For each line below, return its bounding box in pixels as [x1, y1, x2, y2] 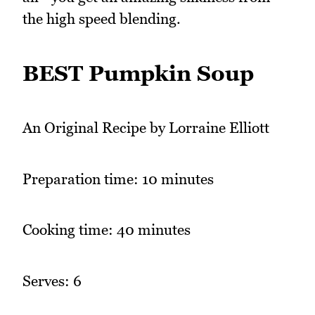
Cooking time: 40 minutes [22, 221, 191, 239]
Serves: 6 [22, 272, 82, 290]
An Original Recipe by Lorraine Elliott [22, 119, 269, 137]
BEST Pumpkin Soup [22, 60, 254, 86]
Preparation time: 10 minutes [22, 169, 214, 188]
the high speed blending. [22, 9, 181, 27]
